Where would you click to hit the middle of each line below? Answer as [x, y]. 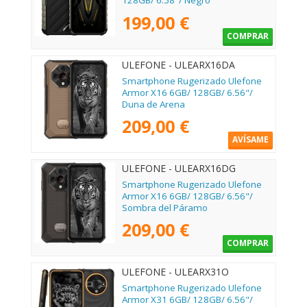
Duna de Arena [153, 104]
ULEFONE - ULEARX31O [175, 272]
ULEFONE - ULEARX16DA [179, 65]
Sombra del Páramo [165, 207]
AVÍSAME [250, 140]
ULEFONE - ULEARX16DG [179, 169]
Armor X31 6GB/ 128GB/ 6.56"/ [187, 299]
